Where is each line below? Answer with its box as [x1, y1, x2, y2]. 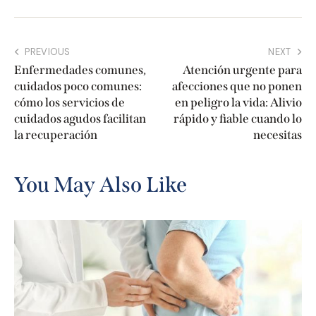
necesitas [253, 128, 302, 143]
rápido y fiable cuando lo [174, 111, 302, 127]
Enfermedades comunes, [14, 63, 146, 78]
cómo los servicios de [14, 95, 125, 111]
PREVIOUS [25, 46, 71, 59]
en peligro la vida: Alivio [175, 95, 302, 111]
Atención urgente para [183, 63, 302, 78]
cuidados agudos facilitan [14, 111, 146, 127]
